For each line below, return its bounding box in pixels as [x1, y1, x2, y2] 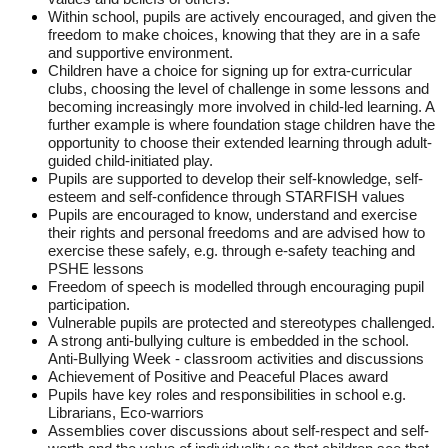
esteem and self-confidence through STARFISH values [48, 189, 405, 206]
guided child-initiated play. [48, 153, 213, 170]
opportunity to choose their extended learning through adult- [48, 135, 432, 152]
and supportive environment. [48, 45, 233, 62]
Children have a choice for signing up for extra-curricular [48, 63, 412, 80]
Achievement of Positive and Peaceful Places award [48, 369, 388, 386]
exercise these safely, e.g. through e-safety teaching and [48, 243, 415, 260]
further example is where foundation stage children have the [48, 117, 435, 134]
